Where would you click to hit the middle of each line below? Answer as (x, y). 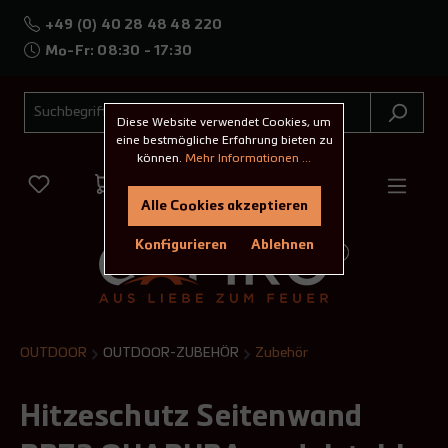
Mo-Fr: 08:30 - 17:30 (118, 51)
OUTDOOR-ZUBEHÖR (171, 353)
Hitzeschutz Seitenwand (191, 418)
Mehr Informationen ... (248, 159)
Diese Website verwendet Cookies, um (224, 123)
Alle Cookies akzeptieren (224, 206)
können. (161, 159)
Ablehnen (282, 245)
